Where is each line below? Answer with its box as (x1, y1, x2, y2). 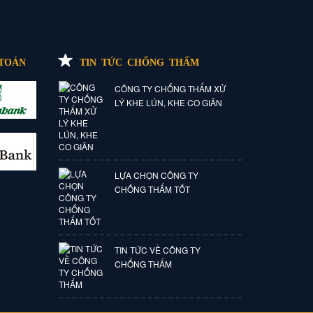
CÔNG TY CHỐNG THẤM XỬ (115, 82, 226, 94)
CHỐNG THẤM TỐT (115, 182, 191, 195)
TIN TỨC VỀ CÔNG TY (115, 243, 201, 256)
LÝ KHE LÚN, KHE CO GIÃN (115, 96, 223, 108)
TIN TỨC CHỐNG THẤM (79, 54, 199, 66)
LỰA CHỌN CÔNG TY (115, 168, 199, 181)
